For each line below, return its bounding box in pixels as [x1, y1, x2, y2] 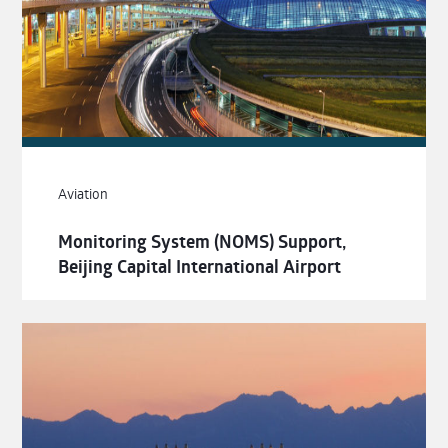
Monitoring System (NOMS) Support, [58, 228, 347, 254]
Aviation [58, 183, 109, 203]
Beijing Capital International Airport [58, 253, 342, 279]
